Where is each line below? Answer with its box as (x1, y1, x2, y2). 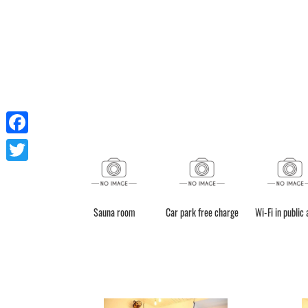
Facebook (6, 137, 49, 151)
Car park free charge (166, 205, 239, 220)
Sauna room (93, 205, 135, 220)
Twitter (6, 165, 35, 179)
